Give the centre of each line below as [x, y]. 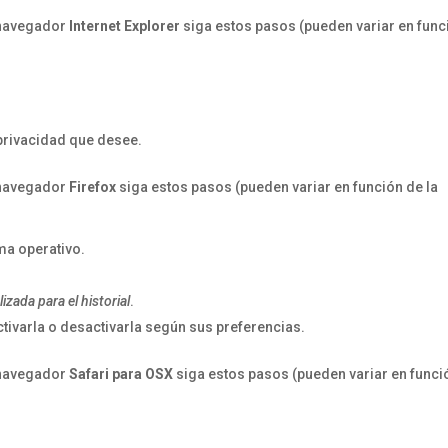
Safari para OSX [121, 374]
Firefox [93, 187]
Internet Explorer [125, 26]
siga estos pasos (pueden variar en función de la [277, 187]
